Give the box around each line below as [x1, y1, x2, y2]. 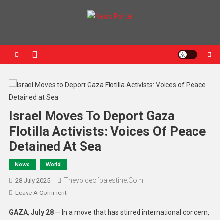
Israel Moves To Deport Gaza [8, 108, 175, 123]
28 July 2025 [15, 176, 50, 184]
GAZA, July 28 [8, 208, 54, 216]
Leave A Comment [15, 189, 67, 196]
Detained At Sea [8, 138, 101, 154]
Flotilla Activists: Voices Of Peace [8, 123, 206, 138]
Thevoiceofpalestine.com [63, 176, 143, 184]
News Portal [8, 23, 95, 42]
